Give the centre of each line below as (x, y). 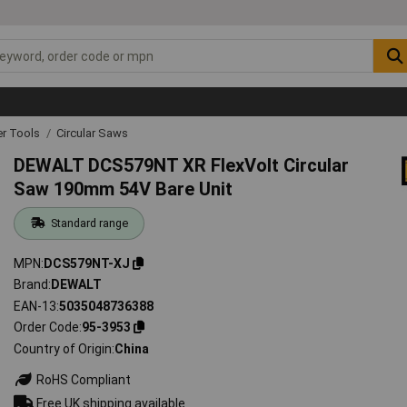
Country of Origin (63, 348)
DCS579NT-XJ (87, 263)
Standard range (89, 223)
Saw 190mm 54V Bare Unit (124, 189)
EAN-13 (35, 306)
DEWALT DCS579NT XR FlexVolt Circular (182, 165)
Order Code (47, 328)
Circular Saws (92, 133)
